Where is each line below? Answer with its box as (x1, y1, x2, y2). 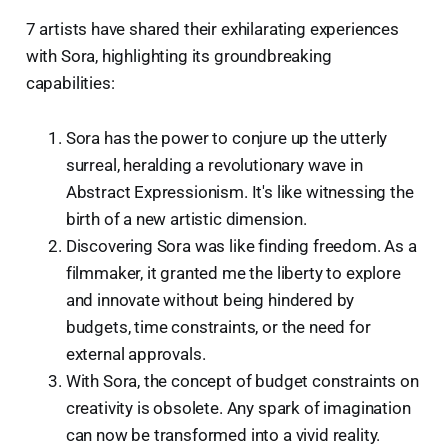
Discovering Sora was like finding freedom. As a (65, 236, 417, 257)
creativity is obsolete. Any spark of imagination (65, 398, 411, 419)
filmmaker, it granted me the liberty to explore (65, 263, 401, 284)
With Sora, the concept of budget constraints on (65, 371, 419, 392)
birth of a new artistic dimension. (65, 209, 307, 230)
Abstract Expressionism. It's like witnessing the (65, 182, 414, 203)
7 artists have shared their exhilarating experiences (25, 19, 399, 40)
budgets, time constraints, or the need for (65, 317, 371, 338)
